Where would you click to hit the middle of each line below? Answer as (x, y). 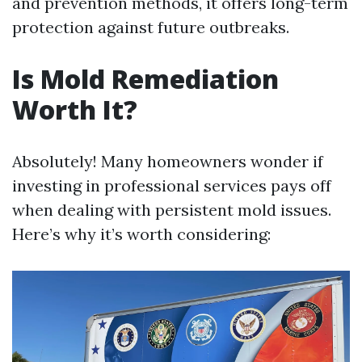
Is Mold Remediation (145, 79)
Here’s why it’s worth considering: (141, 234)
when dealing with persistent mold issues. (172, 210)
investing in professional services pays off (172, 185)
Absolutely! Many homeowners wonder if (168, 161)
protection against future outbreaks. (151, 27)
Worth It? (75, 109)
